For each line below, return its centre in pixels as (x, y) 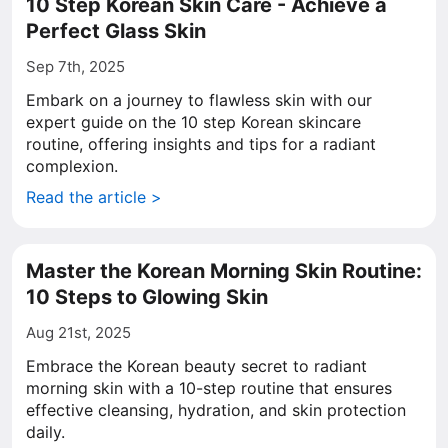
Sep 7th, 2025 (75, 66)
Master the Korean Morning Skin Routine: (224, 271)
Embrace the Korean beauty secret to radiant (196, 366)
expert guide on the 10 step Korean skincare (193, 122)
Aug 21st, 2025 (78, 332)
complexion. (72, 166)
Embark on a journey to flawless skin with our (199, 100)
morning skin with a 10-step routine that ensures (209, 388)
